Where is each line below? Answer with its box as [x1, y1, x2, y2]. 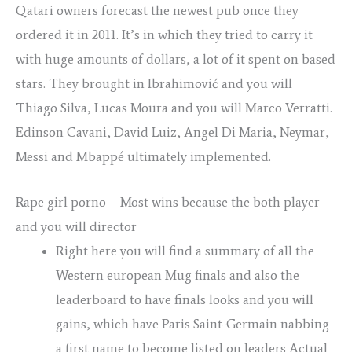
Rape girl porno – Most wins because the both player [16, 194, 320, 211]
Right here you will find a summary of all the [56, 243, 314, 259]
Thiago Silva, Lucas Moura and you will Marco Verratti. [16, 100, 332, 115]
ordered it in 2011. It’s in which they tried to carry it [16, 27, 313, 42]
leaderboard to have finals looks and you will [56, 291, 313, 308]
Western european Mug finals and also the [56, 267, 299, 284]
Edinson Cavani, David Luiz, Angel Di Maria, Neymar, [16, 124, 329, 140]
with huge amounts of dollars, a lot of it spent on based [16, 51, 335, 67]
